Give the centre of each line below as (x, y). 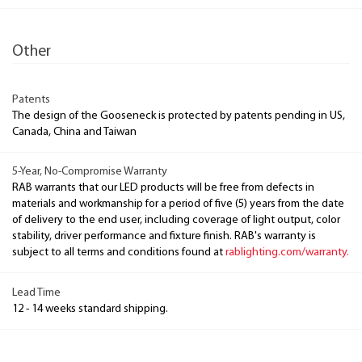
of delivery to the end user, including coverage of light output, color (176, 220)
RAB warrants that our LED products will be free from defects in (163, 188)
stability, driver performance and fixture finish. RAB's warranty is (164, 236)
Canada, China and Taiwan (74, 132)
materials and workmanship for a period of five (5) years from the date (178, 204)
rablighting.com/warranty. (287, 253)
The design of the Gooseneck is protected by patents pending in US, (179, 116)
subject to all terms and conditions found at (119, 253)
